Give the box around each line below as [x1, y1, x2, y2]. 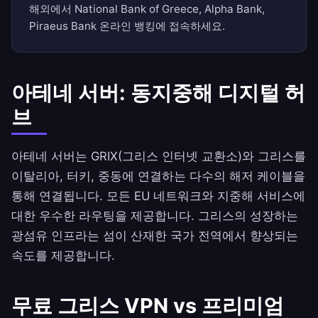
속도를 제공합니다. [11, 248, 115, 263]
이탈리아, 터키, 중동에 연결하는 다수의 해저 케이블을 [11, 169, 305, 184]
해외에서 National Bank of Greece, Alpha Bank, [29, 2, 265, 16]
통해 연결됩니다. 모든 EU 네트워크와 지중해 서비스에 [11, 189, 305, 204]
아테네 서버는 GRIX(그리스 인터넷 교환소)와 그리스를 [11, 149, 306, 164]
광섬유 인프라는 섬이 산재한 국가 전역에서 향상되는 [11, 229, 298, 243]
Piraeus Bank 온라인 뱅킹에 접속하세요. [29, 19, 225, 33]
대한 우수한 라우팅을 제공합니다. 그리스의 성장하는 [11, 209, 298, 224]
